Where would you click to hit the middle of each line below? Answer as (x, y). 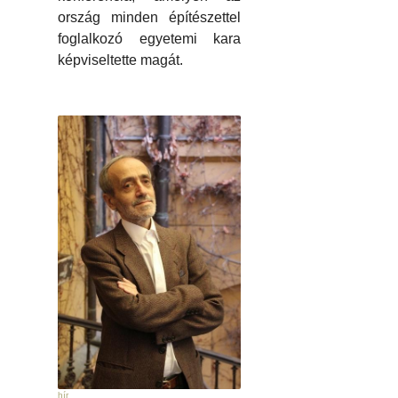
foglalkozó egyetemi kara (149, 38)
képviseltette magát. (120, 60)
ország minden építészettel (149, 17)
